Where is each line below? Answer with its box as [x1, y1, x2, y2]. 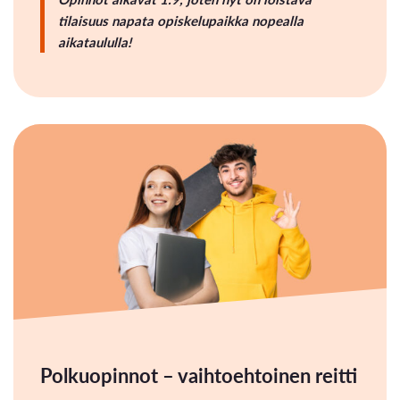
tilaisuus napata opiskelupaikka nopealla [58, 11, 304, 30]
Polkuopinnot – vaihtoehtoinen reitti [40, 361, 357, 390]
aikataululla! [58, 32, 131, 52]
